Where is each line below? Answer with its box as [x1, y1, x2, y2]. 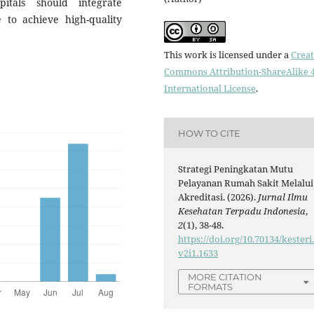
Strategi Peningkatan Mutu [178, 163, 294, 176]
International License [164, 82, 256, 95]
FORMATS [188, 281, 233, 293]
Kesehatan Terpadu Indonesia [178, 205, 306, 218]
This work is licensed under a [164, 48, 291, 62]
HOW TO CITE [178, 127, 241, 139]
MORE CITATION [188, 271, 263, 283]
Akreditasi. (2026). [178, 191, 259, 204]
